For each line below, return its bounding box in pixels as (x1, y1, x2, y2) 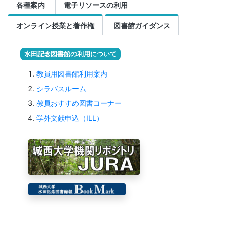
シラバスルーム (36, 84, 86, 93)
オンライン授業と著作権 (16, 21, 94, 30)
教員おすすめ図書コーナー (36, 98, 122, 107)
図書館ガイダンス (113, 21, 170, 30)
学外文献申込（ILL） (36, 113, 103, 122)
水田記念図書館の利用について (24, 50, 117, 58)
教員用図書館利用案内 (36, 69, 107, 78)
